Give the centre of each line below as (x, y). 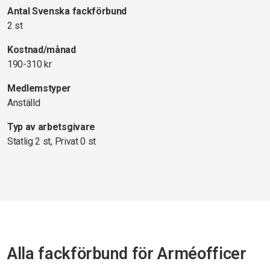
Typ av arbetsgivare (51, 127)
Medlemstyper (39, 88)
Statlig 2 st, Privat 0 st (52, 141)
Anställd (24, 103)
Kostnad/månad (42, 50)
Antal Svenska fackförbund (67, 11)
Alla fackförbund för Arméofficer (127, 254)
